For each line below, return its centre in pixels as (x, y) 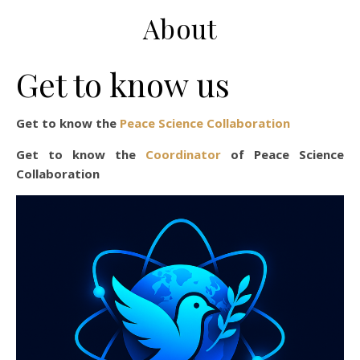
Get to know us (123, 84)
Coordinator (183, 154)
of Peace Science (282, 154)
